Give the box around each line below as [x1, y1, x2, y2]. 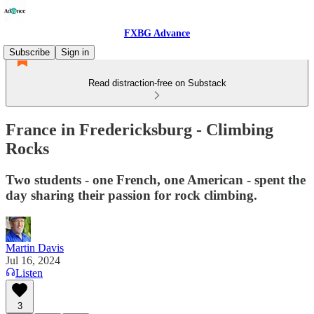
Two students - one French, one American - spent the [6, 172, 306, 187]
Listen [15, 266, 43, 279]
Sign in [61, 47, 89, 57]
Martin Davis [6, 241, 64, 254]
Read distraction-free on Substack [88, 78, 226, 88]
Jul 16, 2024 [6, 254, 60, 266]
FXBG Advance [124, 28, 190, 39]
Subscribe [9, 47, 50, 57]
